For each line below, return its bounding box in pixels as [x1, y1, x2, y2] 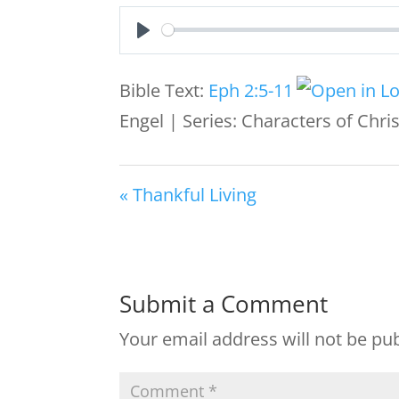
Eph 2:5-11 [208, 77, 294, 102]
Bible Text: [119, 77, 209, 102]
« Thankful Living [119, 182, 257, 207]
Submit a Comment [119, 287, 329, 320]
